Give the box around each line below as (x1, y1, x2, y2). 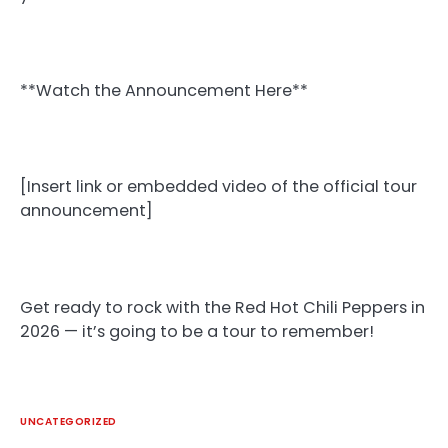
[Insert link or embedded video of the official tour (20, 175, 417, 199)
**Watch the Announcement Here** (20, 79, 308, 103)
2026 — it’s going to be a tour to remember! (20, 319, 374, 343)
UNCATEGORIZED (20, 413, 117, 429)
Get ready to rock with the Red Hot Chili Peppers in (20, 295, 425, 319)
